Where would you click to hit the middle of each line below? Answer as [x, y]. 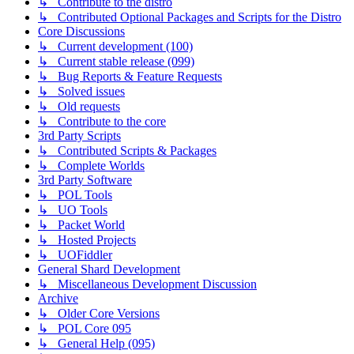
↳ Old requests [79, 106]
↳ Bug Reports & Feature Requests [130, 76]
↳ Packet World [81, 224]
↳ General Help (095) [96, 343]
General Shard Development [109, 269]
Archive [58, 298]
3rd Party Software [85, 179]
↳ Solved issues [81, 91]
